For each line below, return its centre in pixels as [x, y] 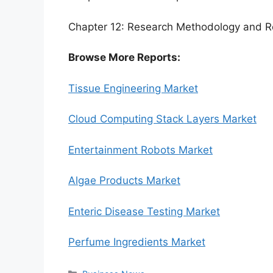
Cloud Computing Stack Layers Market [162, 119]
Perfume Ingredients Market [137, 242]
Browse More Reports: [124, 58]
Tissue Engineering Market [133, 88]
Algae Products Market [124, 181]
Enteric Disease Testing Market [144, 211]
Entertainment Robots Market [140, 150]
